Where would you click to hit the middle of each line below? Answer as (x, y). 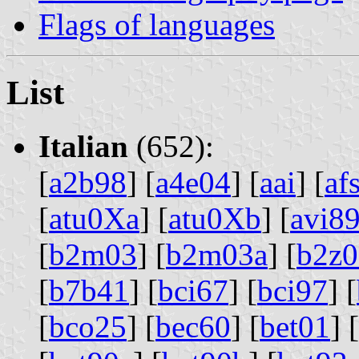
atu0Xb (215, 218)
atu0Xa (94, 218)
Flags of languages (157, 24)
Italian (83, 146)
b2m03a (217, 254)
